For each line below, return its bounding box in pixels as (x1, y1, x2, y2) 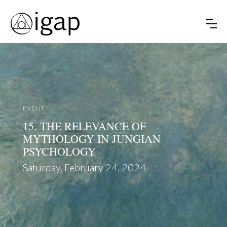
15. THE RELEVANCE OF (22, 118, 146, 133)
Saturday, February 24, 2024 (22, 161, 146, 173)
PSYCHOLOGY (22, 143, 96, 159)
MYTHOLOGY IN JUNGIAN (22, 131, 161, 146)
